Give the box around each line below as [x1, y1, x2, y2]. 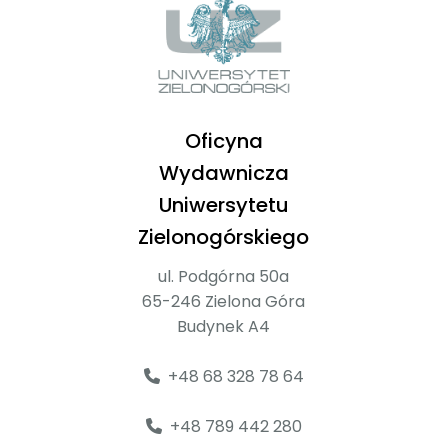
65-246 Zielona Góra [142, 290, 306, 314]
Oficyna [184, 127, 263, 156]
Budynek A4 [177, 315, 271, 339]
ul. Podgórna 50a [158, 265, 290, 289]
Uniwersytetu [158, 191, 289, 220]
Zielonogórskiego [138, 223, 310, 252]
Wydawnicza [158, 159, 289, 188]
